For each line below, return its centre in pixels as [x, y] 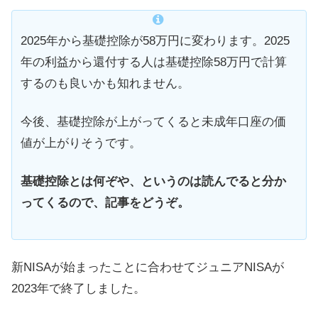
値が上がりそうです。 [81, 143]
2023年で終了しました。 [78, 288]
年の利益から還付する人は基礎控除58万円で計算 [154, 62]
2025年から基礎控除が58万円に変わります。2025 [155, 41]
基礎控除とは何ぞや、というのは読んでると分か [153, 181]
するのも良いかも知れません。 [105, 84]
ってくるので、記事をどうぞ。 [105, 202]
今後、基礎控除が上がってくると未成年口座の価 [153, 122]
